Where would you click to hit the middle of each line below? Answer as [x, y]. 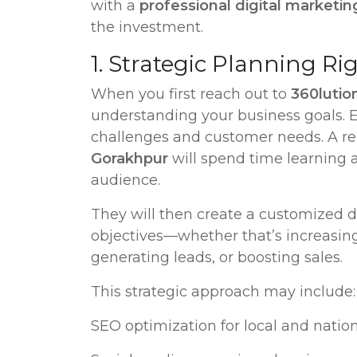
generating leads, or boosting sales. [217, 257]
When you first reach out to [191, 94]
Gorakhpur [129, 159]
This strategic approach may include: [223, 292]
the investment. [147, 27]
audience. [126, 180]
